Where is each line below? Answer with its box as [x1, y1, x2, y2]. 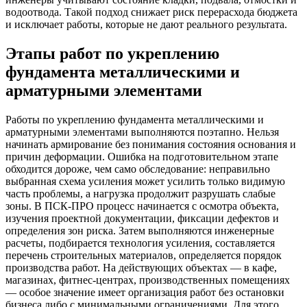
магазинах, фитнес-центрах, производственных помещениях [5, 273, 290, 286]
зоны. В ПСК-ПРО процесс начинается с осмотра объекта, [5, 199, 279, 212]
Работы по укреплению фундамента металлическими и [5, 113, 264, 125]
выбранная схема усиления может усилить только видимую [5, 175, 285, 187]
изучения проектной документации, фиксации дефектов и [5, 212, 279, 224]
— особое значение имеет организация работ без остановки [5, 286, 284, 298]
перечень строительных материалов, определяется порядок [5, 249, 282, 261]
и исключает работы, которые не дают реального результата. [5, 18, 287, 30]
